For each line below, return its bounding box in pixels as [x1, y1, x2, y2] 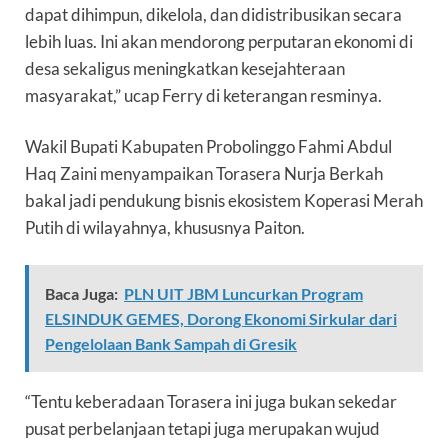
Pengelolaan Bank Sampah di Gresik [45, 334, 297, 354]
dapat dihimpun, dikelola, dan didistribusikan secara [25, 4, 402, 26]
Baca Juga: [45, 284, 118, 304]
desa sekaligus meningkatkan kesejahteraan [25, 58, 345, 80]
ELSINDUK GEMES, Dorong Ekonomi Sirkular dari [45, 309, 397, 329]
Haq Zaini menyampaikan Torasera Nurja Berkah [25, 163, 383, 185]
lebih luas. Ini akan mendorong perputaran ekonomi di [25, 31, 413, 53]
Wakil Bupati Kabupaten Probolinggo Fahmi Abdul [25, 136, 392, 158]
